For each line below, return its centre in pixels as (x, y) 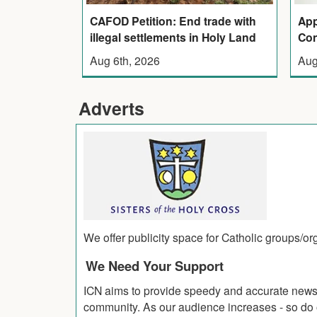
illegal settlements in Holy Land (173, 38)
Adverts (111, 109)
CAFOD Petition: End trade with (173, 21)
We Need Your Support (155, 266)
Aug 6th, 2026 (125, 60)
